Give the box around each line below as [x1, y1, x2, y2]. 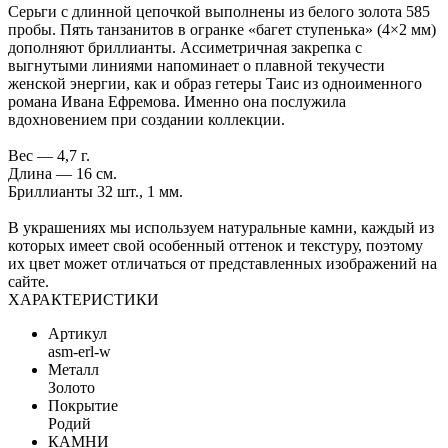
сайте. [8, 272, 49, 290]
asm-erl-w [48, 342, 111, 360]
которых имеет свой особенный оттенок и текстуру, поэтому [8, 236, 423, 254]
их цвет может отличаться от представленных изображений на [8, 254, 437, 272]
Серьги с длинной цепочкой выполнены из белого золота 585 [8, 2, 430, 20]
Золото [48, 378, 95, 396]
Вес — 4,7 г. [8, 146, 90, 164]
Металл [48, 360, 99, 378]
